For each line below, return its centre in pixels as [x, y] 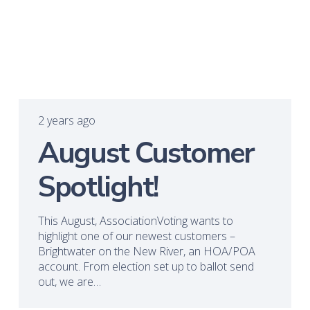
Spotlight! [98, 188]
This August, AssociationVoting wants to [135, 220]
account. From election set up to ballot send [146, 266]
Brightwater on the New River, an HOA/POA [146, 251]
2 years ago [66, 120]
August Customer [146, 154]
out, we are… [69, 281]
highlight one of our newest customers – [136, 236]
